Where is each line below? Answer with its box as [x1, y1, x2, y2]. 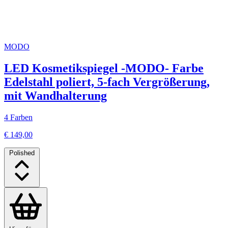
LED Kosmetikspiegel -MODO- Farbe [4, 61, 204, 75]
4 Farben [4, 112, 33, 122]
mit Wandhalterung [4, 89, 107, 102]
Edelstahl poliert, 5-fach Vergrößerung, [4, 75, 210, 89]
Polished [9, 149, 35, 157]
